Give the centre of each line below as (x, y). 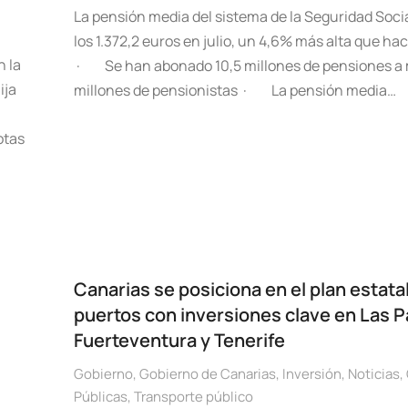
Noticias (373, 374)
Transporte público (193, 397)
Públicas (100, 397)
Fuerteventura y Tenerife (179, 340)
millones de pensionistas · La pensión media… (235, 90)
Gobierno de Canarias (207, 374)
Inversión (311, 374)
